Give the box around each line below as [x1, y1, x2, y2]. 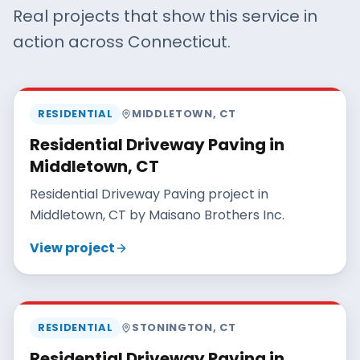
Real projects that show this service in [13, 5, 317, 27]
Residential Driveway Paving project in [30, 185, 268, 203]
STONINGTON [132, 320, 213, 335]
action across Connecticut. [13, 31, 231, 53]
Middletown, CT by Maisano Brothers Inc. [30, 206, 284, 224]
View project [30, 239, 115, 257]
